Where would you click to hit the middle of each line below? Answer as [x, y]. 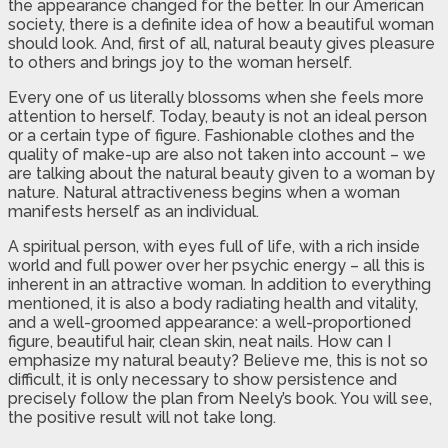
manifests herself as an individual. [133, 211]
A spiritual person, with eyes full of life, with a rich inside [214, 246]
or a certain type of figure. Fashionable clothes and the [211, 135]
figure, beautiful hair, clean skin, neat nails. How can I [199, 341]
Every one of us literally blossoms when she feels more [216, 97]
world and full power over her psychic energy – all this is [216, 265]
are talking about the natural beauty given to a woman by [221, 173]
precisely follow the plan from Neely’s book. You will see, [220, 398]
